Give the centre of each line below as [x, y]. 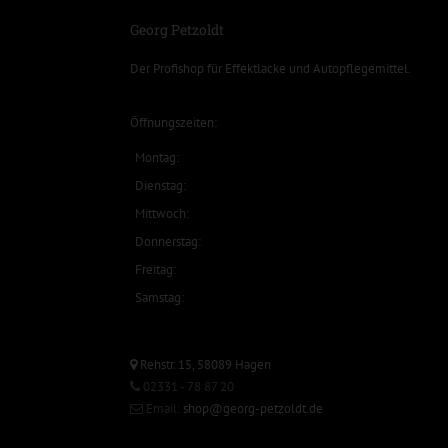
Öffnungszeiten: [173, 122]
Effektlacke [255, 68]
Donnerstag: [168, 241]
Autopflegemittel [360, 68]
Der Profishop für [177, 68]
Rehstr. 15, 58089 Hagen [204, 364]
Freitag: [155, 269]
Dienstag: [160, 185]
